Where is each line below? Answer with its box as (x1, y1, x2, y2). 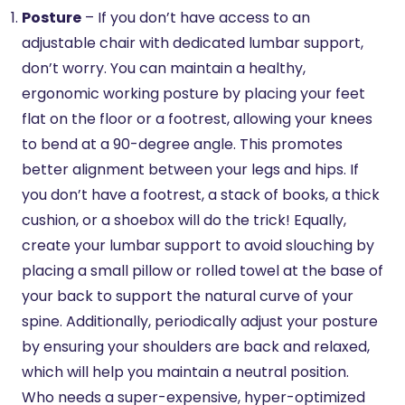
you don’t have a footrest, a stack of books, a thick (22, 184, 380, 205)
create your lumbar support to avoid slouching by (22, 234, 374, 256)
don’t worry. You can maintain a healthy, (22, 57, 306, 79)
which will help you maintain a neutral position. (22, 361, 349, 382)
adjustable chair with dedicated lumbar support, (22, 32, 363, 53)
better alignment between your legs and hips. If (22, 158, 359, 180)
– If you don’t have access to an (81, 6, 310, 28)
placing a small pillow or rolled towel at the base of (22, 259, 383, 281)
